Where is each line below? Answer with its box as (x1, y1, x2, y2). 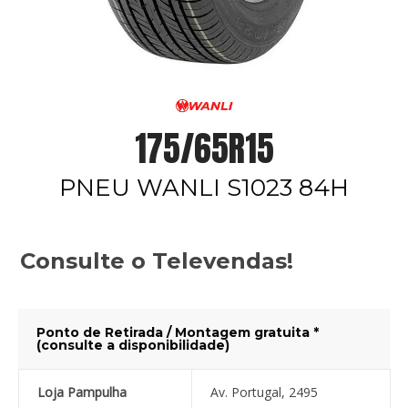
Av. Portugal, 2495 (209, 383, 318, 402)
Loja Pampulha (36, 383, 127, 402)
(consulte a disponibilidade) (36, 337, 229, 354)
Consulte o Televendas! (20, 248, 293, 275)
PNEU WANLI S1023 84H (59, 173, 349, 203)
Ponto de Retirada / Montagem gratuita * (36, 324, 319, 342)
